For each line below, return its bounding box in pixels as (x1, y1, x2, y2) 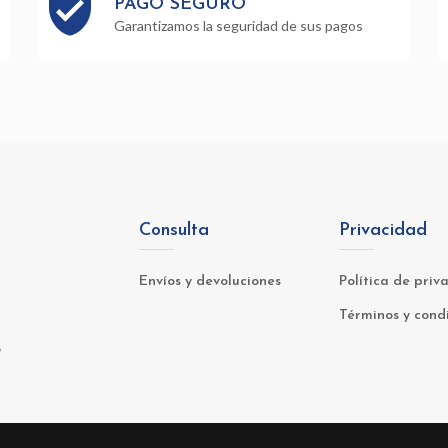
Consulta (139, 221, 209, 241)
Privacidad (339, 221, 427, 241)
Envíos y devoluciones (139, 274, 281, 290)
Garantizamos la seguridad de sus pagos (114, 17, 363, 35)
